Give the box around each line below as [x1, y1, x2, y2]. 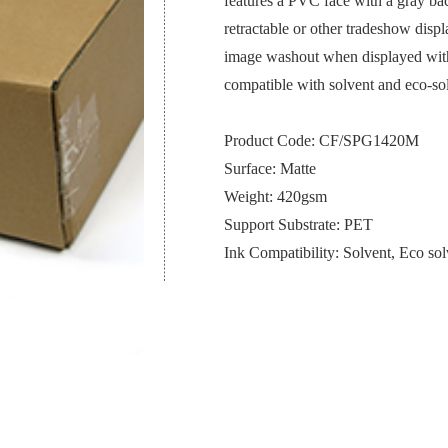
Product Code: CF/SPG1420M [224, 132, 419, 149]
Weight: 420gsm [224, 188, 327, 205]
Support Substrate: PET [224, 216, 373, 233]
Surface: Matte [224, 160, 316, 177]
